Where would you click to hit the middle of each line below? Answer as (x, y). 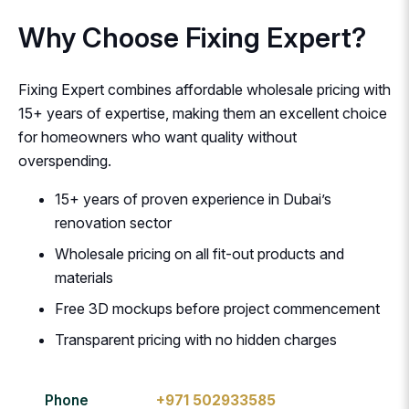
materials (84, 278)
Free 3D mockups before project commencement (217, 309)
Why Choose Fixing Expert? (192, 38)
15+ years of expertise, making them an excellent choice (203, 114)
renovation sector (113, 223)
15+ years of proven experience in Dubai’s (193, 199)
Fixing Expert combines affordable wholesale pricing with (204, 90)
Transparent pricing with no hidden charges (196, 340)
